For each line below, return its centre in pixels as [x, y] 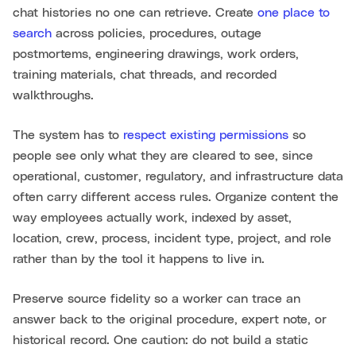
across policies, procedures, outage [157, 34]
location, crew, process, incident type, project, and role [172, 239]
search [32, 34]
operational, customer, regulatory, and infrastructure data [178, 177]
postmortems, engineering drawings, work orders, [156, 54]
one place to [294, 13]
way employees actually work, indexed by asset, [152, 218]
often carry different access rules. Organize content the [176, 197]
